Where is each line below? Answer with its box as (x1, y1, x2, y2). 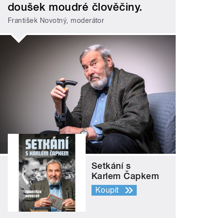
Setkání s (91, 160, 131, 171)
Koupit (95, 185, 119, 195)
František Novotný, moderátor (8, 17, 105, 25)
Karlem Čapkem (91, 170, 160, 181)
